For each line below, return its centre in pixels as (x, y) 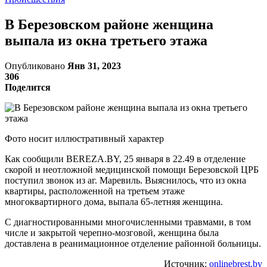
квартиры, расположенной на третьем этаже (95, 191)
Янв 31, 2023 (94, 66)
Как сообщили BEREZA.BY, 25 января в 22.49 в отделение (125, 159)
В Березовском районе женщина (109, 24)
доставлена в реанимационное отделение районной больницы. (133, 243)
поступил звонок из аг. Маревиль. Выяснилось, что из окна (125, 180)
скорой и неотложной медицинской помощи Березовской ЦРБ (132, 169)
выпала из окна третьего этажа (106, 40)
